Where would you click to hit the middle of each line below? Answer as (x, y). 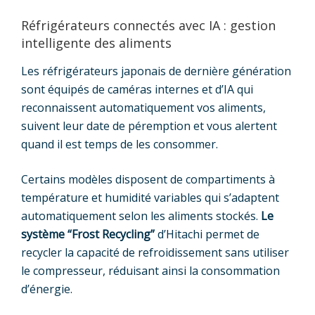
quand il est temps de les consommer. (120, 144)
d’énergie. (47, 289)
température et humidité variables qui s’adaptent (150, 197)
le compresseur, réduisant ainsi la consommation (150, 270)
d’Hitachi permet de (207, 234)
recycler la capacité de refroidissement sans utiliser (155, 252)
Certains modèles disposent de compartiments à (148, 179)
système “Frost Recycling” (88, 234)
